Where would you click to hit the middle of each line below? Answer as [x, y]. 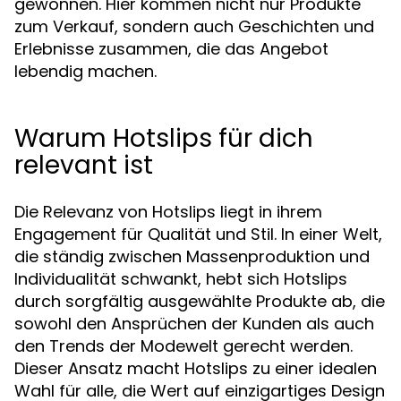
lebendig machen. [85, 71]
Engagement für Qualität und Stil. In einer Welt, [198, 234]
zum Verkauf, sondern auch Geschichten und [194, 26]
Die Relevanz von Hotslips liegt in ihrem [168, 212]
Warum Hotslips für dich [164, 138]
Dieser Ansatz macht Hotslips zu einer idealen [196, 368]
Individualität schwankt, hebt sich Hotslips [181, 279]
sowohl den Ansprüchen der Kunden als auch [194, 324]
